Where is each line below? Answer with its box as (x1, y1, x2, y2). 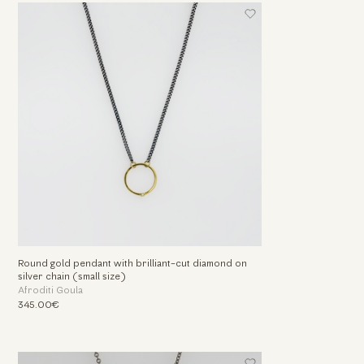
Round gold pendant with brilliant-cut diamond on (17, 259, 247, 270)
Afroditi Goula (17, 286, 83, 297)
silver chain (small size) (17, 272, 126, 283)
